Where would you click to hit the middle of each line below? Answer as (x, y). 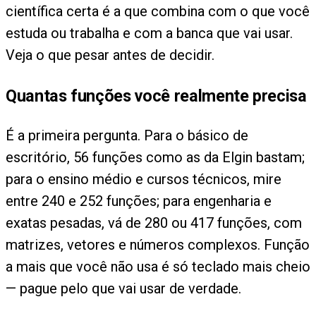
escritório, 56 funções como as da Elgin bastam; (155, 157)
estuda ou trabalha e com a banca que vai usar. (149, 34)
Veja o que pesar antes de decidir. (110, 55)
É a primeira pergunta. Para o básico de (127, 135)
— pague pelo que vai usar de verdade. (123, 288)
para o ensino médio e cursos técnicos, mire (144, 179)
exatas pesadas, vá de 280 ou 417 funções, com (154, 223)
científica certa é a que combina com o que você (158, 12)
